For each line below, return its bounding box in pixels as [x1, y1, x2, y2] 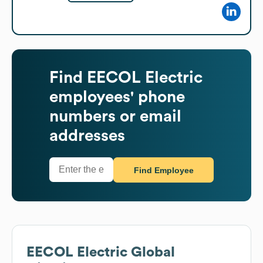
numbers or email [49, 107, 181, 124]
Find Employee [133, 166, 194, 176]
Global [127, 245, 175, 259]
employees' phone [49, 88, 185, 105]
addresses [49, 127, 125, 144]
